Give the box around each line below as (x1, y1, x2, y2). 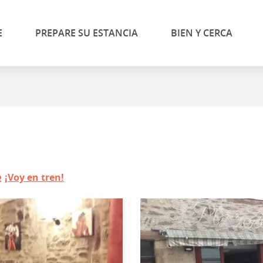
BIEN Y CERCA (170, 26, 232, 39)
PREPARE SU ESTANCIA (35, 26, 138, 39)
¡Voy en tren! (5, 170, 64, 184)
